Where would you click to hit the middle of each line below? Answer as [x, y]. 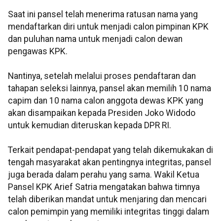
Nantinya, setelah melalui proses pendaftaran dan [102, 76]
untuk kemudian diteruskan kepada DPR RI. [90, 126]
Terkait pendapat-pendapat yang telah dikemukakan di [110, 150]
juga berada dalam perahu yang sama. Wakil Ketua [104, 175]
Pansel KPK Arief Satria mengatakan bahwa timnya [104, 187]
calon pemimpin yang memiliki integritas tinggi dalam [109, 212]
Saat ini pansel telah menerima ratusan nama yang [103, 15]
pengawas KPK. [38, 52]
